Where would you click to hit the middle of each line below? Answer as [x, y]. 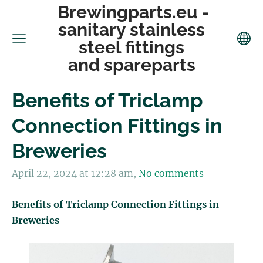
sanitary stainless [131, 29]
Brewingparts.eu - [131, 12]
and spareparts [131, 65]
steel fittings [131, 47]
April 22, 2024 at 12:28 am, [74, 173]
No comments [171, 173]
